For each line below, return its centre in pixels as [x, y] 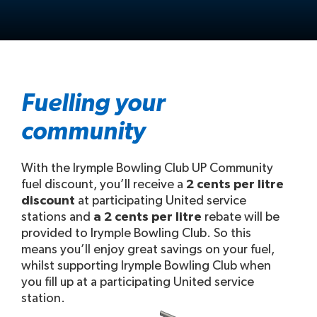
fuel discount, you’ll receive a [104, 185]
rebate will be [241, 217]
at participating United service [161, 201]
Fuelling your [93, 104]
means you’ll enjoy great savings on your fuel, [148, 250]
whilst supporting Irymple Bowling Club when [146, 266]
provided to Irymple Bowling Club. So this [136, 234]
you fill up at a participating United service [138, 282]
